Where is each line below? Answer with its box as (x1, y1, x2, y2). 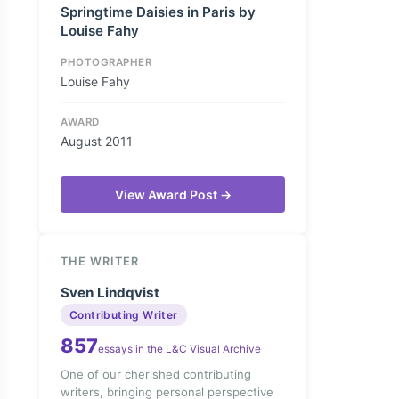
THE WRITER (61, 255, 139, 269)
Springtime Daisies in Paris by (61, 4, 256, 20)
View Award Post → (114, 186, 232, 202)
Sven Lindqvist (61, 284, 159, 302)
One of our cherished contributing (61, 366, 251, 381)
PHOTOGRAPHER (61, 56, 151, 69)
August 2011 (61, 134, 133, 149)
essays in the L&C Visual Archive (98, 343, 261, 356)
